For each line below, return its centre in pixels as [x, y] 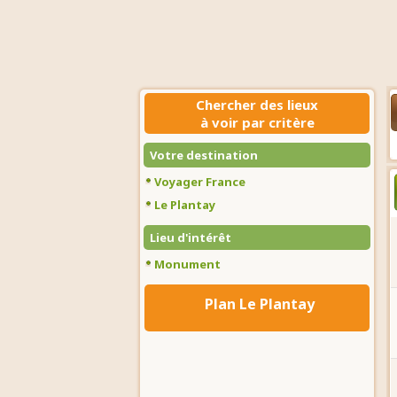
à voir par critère [257, 122]
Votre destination [204, 155]
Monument [187, 264]
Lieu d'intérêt [191, 237]
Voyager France [200, 182]
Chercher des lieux [257, 105]
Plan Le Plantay [259, 304]
